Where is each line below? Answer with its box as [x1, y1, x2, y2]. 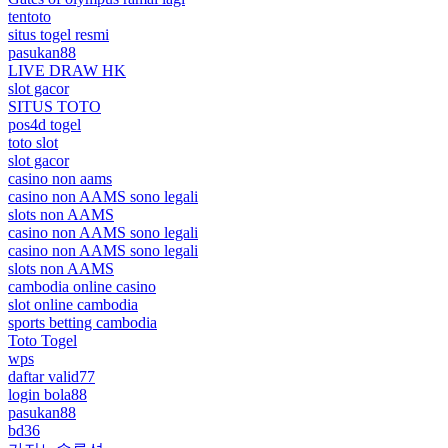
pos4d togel [8, 115, 81, 133]
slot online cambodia [8, 295, 138, 313]
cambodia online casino [8, 277, 156, 295]
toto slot [8, 133, 58, 151]
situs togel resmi [8, 25, 109, 43]
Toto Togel [8, 331, 77, 349]
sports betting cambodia [8, 313, 157, 331]
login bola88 [8, 385, 87, 403]
